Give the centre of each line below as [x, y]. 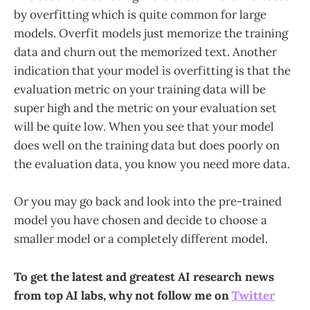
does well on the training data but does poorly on [147, 146]
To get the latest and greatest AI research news [144, 276]
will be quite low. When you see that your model [144, 127]
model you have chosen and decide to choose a [140, 220]
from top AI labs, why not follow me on [123, 295]
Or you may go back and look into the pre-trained [148, 202]
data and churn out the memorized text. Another [145, 52]
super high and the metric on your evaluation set [145, 108]
